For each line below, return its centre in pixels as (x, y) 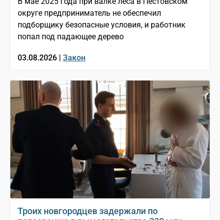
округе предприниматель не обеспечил (89, 13)
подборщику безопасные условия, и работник (102, 25)
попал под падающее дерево (71, 37)
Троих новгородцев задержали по (88, 211)
